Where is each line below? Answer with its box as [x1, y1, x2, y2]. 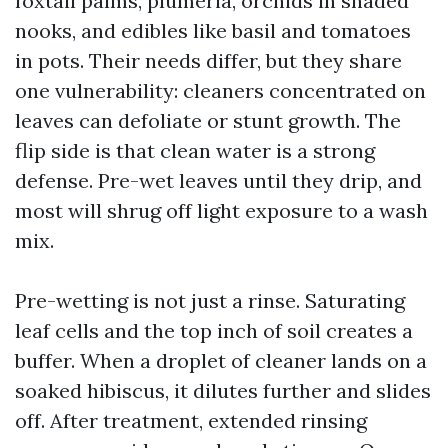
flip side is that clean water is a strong [15, 138, 375, 163]
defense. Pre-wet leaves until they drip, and [15, 168, 422, 193]
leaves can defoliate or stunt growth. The [15, 108, 401, 133]
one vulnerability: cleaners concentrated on [15, 78, 426, 103]
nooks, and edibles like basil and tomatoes [15, 18, 411, 43]
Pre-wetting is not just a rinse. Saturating [15, 288, 405, 313]
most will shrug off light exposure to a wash [15, 198, 428, 223]
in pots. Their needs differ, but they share [15, 48, 402, 73]
